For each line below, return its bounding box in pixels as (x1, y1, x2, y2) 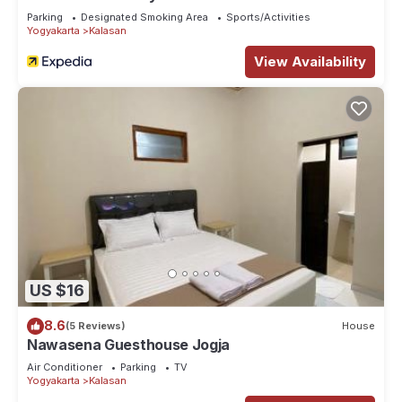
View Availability (254, 52, 366, 70)
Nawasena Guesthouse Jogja (27, 335, 230, 354)
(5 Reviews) (66, 319, 126, 333)
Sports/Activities (226, 10, 310, 23)
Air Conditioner (27, 360, 102, 373)
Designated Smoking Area (81, 10, 208, 23)
